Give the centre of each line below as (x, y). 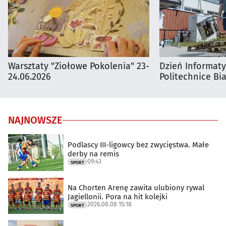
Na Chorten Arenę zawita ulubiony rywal (136, 187)
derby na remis (93, 154)
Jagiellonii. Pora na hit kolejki (118, 196)
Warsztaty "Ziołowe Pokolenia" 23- (79, 66)
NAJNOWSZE (35, 120)
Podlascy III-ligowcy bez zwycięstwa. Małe (138, 145)
